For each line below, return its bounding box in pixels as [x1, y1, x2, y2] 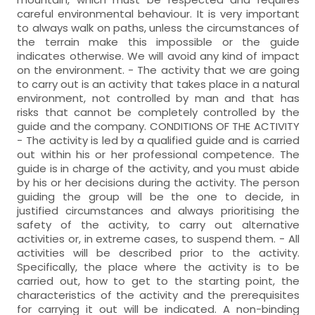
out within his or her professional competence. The [17, 146, 300, 162]
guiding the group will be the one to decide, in [17, 188, 300, 204]
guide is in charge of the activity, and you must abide [17, 160, 300, 176]
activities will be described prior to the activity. [17, 245, 300, 260]
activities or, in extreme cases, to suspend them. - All [17, 231, 300, 246]
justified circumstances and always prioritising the [17, 202, 300, 218]
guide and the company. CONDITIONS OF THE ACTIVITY [17, 118, 300, 134]
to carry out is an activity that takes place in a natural [17, 76, 300, 91]
